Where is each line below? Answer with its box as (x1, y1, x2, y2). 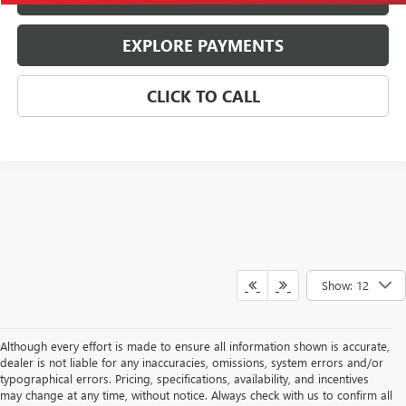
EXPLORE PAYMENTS (122, 34, 285, 57)
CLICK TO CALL (146, 85, 260, 108)
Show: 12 (322, 276, 369, 293)
